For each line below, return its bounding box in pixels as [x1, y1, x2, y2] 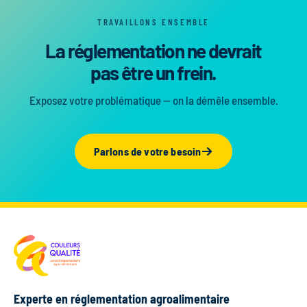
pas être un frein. [90, 61, 217, 85]
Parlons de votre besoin [93, 145, 201, 158]
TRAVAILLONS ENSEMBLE [97, 16, 210, 28]
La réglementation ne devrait [45, 39, 262, 63]
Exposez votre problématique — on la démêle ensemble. [29, 93, 278, 108]
